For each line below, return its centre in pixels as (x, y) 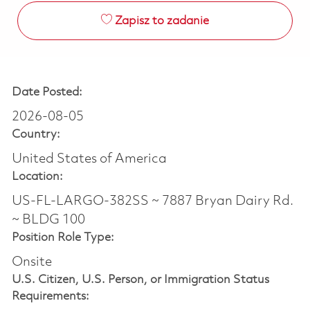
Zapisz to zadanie (162, 21)
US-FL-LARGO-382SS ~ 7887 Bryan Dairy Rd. (152, 201)
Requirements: (50, 296)
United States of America (89, 159)
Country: (36, 134)
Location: (37, 176)
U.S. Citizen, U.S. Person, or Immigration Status (140, 280)
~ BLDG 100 (48, 220)
